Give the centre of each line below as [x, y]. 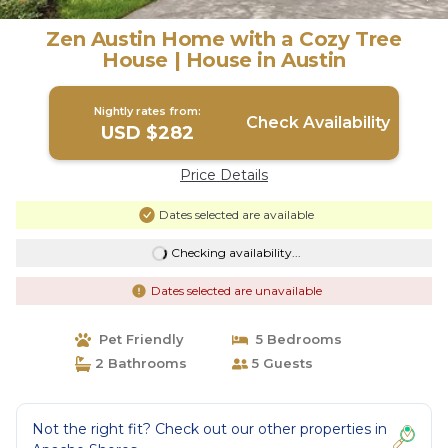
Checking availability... [235, 252]
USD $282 [148, 133]
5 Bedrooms [295, 339]
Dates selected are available [236, 214]
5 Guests [280, 363]
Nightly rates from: [148, 111]
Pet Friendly [137, 339]
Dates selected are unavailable [236, 290]
